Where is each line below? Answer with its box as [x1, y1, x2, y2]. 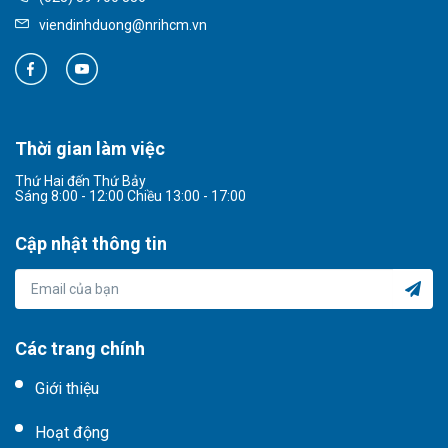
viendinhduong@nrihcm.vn [36, 17, 207, 34]
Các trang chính [15, 338, 145, 360]
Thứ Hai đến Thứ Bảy [15, 173, 146, 190]
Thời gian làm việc [15, 138, 165, 160]
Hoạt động [35, 423, 109, 443]
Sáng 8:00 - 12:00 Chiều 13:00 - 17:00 [15, 188, 246, 205]
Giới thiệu [35, 379, 99, 399]
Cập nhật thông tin [15, 233, 167, 255]
